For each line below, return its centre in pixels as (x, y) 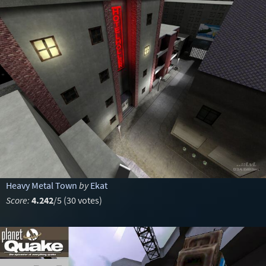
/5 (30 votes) (77, 200)
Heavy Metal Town (41, 185)
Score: (18, 200)
